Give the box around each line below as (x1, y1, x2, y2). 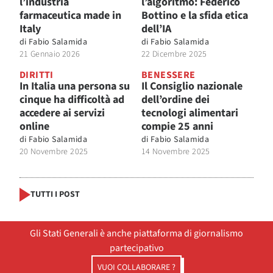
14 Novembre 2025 (141, 145, 210, 158)
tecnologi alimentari (141, 105, 238, 121)
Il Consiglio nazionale (141, 78, 243, 94)
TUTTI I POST (30, 188, 80, 201)
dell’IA (141, 21, 171, 37)
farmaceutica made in (19, 7, 121, 23)
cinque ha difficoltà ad (19, 91, 124, 107)
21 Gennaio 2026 (19, 48, 80, 60)
